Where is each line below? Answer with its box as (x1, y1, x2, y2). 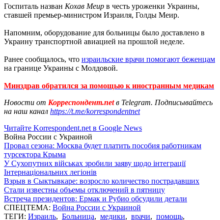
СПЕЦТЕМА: (4, 203, 53, 212)
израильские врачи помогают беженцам (82, 55, 215, 63)
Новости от (4, 98, 46, 107)
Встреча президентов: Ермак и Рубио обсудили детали (4, 194, 187, 203)
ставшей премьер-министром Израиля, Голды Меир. (4, 10, 179, 19)
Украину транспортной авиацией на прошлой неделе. (4, 37, 185, 46)
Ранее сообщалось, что (4, 55, 82, 63)
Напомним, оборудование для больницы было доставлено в (4, 28, 205, 37)
